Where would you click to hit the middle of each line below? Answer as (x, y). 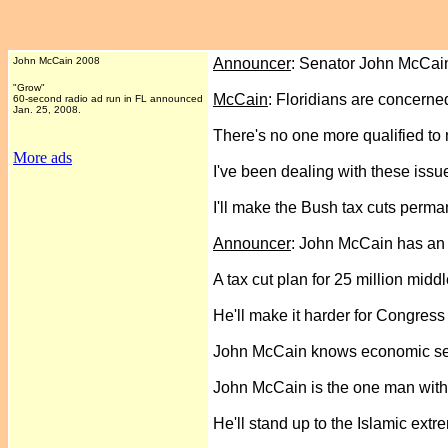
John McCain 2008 (56, 60)
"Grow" (29, 87)
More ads (42, 157)
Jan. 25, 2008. (47, 109)
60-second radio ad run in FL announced (108, 98)
